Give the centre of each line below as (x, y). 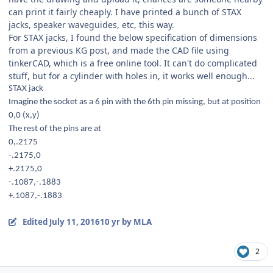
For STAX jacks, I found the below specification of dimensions (133, 38)
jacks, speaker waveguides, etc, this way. (91, 25)
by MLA (136, 222)
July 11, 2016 (74, 222)
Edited (36, 222)
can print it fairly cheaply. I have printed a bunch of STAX (125, 12)
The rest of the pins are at (55, 129)
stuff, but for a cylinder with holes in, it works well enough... (135, 76)
